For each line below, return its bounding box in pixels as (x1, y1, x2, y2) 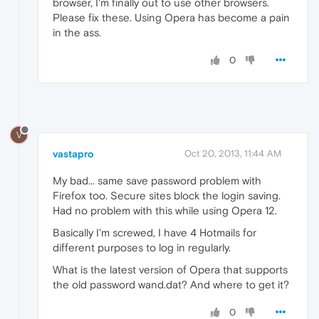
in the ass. (53, 26, 101, 38)
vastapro (53, 147, 94, 159)
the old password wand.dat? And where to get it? (53, 278, 289, 291)
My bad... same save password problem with (53, 174, 261, 187)
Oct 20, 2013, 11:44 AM (184, 147, 281, 159)
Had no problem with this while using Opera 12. (53, 204, 277, 216)
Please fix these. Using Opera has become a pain (53, 11, 290, 23)
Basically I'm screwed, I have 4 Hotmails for (53, 226, 256, 239)
